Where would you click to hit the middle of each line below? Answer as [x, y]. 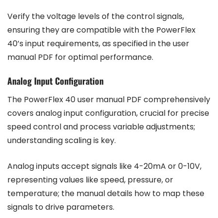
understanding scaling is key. [62, 141]
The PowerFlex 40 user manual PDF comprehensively [109, 100]
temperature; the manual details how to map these [106, 194]
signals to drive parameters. [61, 207]
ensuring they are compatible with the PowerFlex [101, 30]
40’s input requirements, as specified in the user [98, 44]
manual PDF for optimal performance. [80, 57]
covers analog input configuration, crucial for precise [108, 113]
